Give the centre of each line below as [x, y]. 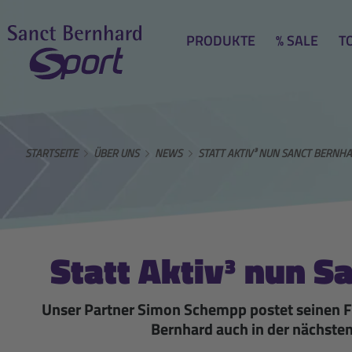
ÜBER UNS [116, 153]
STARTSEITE [51, 153]
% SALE [297, 40]
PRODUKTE [221, 40]
